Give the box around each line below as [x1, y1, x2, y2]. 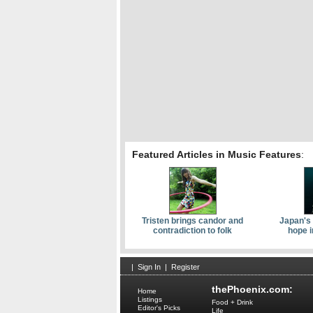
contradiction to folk [153, 226, 232, 236]
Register [171, 263, 200, 272]
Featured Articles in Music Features [132, 149, 301, 161]
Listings [138, 296, 162, 304]
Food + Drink [212, 298, 253, 307]
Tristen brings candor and [142, 216, 243, 226]
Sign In [138, 263, 161, 272]
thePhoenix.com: [212, 284, 293, 296]
